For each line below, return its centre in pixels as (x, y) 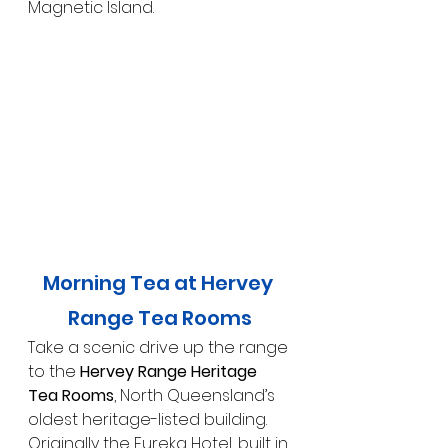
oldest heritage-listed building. (149, 420)
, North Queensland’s (196, 396)
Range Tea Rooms (160, 318)
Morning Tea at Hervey (160, 283)
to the (54, 372)
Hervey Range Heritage (170, 372)
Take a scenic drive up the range (160, 348)
